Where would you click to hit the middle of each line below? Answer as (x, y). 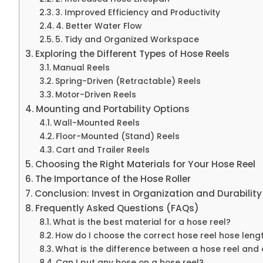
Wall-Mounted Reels (96, 123)
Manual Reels (81, 68)
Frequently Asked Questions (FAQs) (117, 208)
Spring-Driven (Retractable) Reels (128, 82)
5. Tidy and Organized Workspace (127, 40)
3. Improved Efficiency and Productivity (137, 13)
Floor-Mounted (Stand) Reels (117, 137)
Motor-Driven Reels (95, 95)
